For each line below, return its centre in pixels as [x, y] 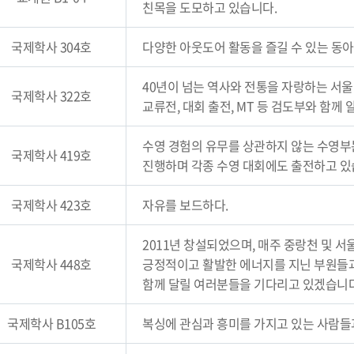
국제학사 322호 [51, 96]
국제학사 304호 [51, 47]
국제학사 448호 [51, 264]
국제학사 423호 [51, 205]
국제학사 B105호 [51, 323]
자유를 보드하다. [185, 205]
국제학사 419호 [51, 155]
